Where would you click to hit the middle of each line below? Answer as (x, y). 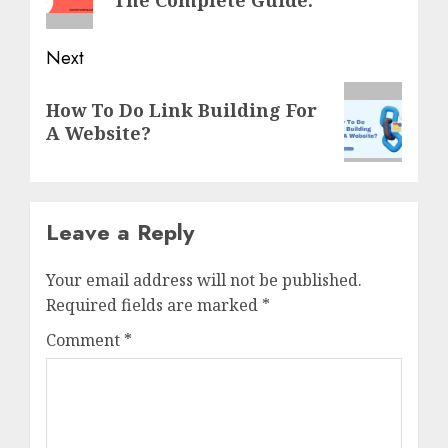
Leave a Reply (120, 231)
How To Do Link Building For (181, 109)
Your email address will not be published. (204, 279)
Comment (85, 339)
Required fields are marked (154, 304)
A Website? (98, 132)
